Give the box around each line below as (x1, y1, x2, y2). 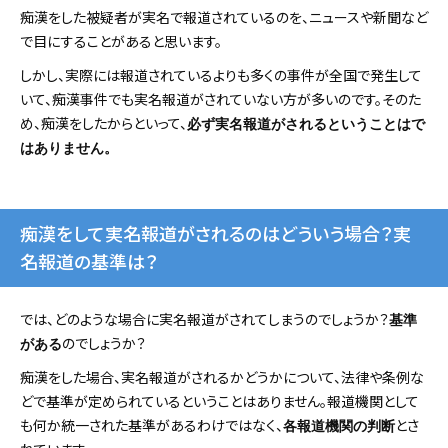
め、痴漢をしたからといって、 (20, 113, 187, 134)
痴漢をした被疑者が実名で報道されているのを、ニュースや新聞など (20, 7, 428, 28)
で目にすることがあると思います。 (20, 31, 222, 52)
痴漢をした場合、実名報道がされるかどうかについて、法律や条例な (20, 367, 424, 388)
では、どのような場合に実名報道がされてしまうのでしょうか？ (20, 309, 389, 330)
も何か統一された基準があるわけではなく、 (20, 415, 283, 436)
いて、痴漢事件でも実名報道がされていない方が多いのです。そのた (20, 89, 421, 110)
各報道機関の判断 (283, 419, 395, 435)
